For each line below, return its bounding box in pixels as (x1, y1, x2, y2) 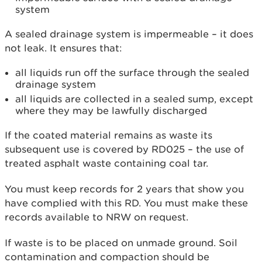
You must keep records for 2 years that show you (5, 183, 244, 195)
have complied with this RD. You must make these (5, 197, 248, 209)
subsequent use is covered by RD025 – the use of (5, 143, 244, 155)
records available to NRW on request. (5, 211, 188, 223)
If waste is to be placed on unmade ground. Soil (5, 237, 237, 249)
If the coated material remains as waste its (5, 129, 212, 141)
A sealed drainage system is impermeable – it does (5, 28, 253, 40)
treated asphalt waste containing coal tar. (5, 157, 208, 169)
